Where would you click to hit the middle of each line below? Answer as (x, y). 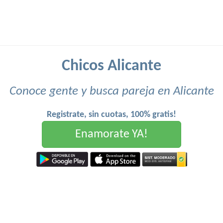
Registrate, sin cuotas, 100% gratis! (111, 115)
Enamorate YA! (111, 134)
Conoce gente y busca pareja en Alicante (111, 91)
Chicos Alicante (111, 66)
